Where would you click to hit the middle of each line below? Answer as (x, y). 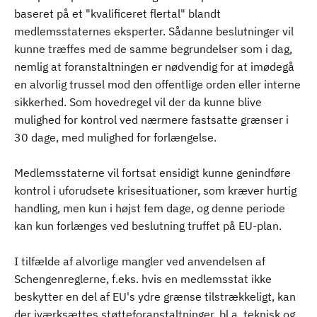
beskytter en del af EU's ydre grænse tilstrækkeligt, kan (155, 296)
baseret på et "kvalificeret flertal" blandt (117, 13)
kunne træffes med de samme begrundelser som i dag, (153, 49)
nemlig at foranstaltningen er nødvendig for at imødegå (154, 67)
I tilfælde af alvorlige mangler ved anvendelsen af (140, 261)
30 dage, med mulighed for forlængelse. (115, 137)
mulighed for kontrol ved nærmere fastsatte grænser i (151, 120)
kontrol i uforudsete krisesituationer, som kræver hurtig (155, 190)
